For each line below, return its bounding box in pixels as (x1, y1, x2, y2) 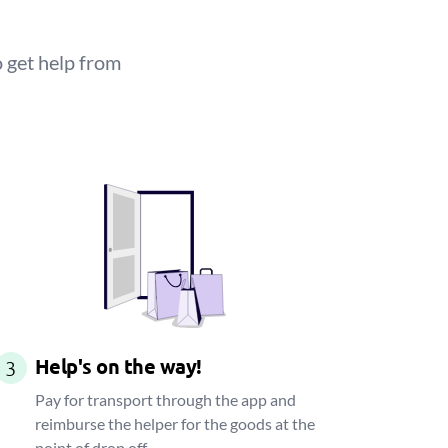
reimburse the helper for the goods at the (34, 414, 315, 433)
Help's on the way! (34, 353, 202, 379)
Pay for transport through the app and (34, 390, 296, 409)
